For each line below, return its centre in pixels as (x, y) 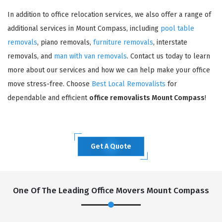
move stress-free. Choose (50, 84)
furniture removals (123, 42)
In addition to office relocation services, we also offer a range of (109, 14)
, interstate (170, 42)
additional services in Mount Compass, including (84, 28)
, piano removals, (65, 42)
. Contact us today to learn (168, 56)
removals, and (31, 56)
